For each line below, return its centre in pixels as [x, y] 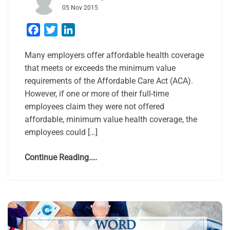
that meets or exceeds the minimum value [100, 68]
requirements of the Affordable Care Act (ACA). [109, 81]
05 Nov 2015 [80, 8]
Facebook [58, 30]
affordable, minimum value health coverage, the [111, 120]
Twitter [70, 30]
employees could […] [61, 132]
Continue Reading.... [61, 158]
